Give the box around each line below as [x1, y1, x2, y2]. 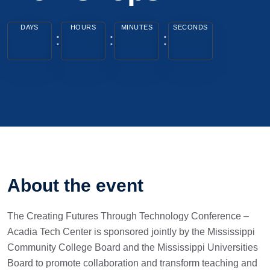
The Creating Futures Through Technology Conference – [7, 211, 249, 221]
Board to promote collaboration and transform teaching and [7, 258, 257, 268]
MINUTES [121, 24, 153, 31]
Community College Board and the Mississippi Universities [7, 242, 258, 253]
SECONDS [173, 24, 208, 31]
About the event [7, 175, 143, 195]
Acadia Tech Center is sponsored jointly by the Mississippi [7, 227, 255, 237]
